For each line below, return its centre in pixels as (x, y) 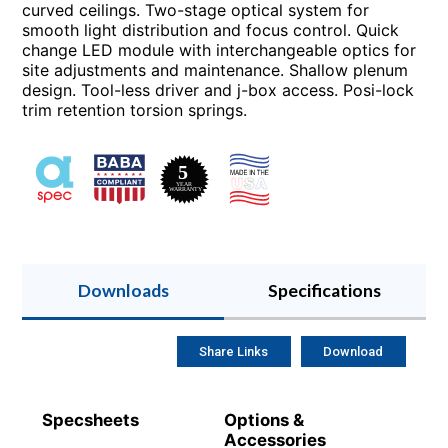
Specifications (325, 290)
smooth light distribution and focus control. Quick (211, 29)
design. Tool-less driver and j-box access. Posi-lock (218, 89)
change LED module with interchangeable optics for (219, 49)
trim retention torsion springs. (135, 109)
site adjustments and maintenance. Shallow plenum (215, 69)
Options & (264, 420)
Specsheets (91, 420)
